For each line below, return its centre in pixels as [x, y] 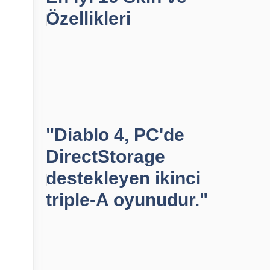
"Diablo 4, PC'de [115, 135]
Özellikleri [88, 18]
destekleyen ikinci [123, 178]
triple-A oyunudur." [127, 200]
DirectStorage [105, 156]
